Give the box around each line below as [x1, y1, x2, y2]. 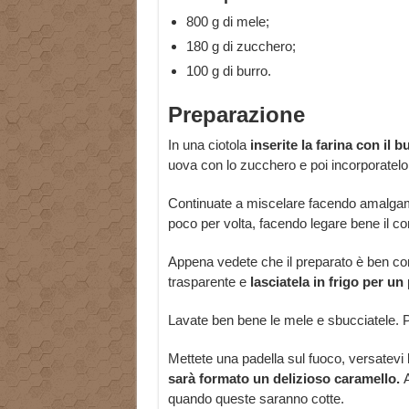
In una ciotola [167, 137, 250, 153]
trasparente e [167, 274, 250, 290]
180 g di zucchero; [185, 38, 296, 55]
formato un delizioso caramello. [198, 371, 400, 387]
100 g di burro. [185, 63, 271, 79]
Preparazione [167, 102, 305, 128]
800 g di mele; [185, 14, 269, 30]
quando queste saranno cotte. [167, 391, 344, 407]
